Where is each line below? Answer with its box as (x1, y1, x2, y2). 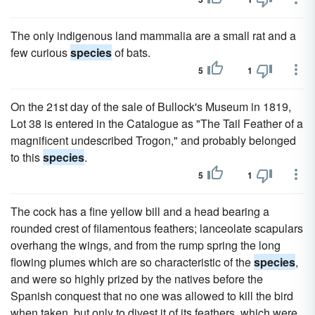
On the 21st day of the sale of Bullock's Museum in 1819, (11, 98, 291, 115)
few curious (11, 44, 70, 60)
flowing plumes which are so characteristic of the (11, 254, 254, 270)
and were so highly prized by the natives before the (11, 271, 263, 287)
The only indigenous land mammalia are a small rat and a (11, 27, 296, 44)
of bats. (112, 44, 150, 60)
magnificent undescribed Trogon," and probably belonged (11, 132, 296, 148)
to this (11, 149, 43, 165)
